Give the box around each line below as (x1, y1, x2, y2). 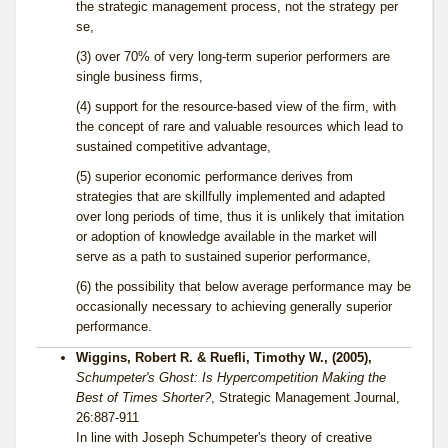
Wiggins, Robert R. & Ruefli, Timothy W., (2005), (76, 350, 372, 366)
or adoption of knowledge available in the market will (76, 229, 377, 245)
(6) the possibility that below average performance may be (76, 279, 411, 295)
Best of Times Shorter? (76, 390, 211, 406)
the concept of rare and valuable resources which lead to (76, 119, 403, 135)
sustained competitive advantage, (76, 139, 271, 155)
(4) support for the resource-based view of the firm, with (76, 99, 396, 115)
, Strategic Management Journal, (211, 390, 400, 406)
